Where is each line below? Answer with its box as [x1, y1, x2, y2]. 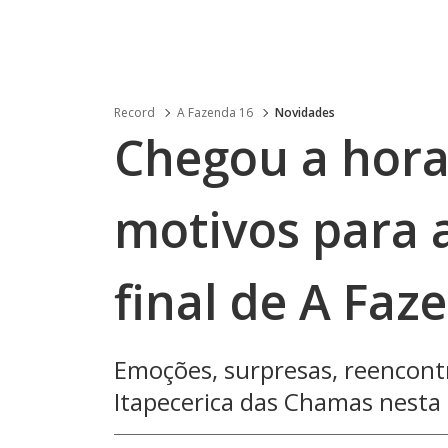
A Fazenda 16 [177, 104, 253, 121]
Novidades [275, 104, 335, 121]
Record [114, 104, 155, 121]
